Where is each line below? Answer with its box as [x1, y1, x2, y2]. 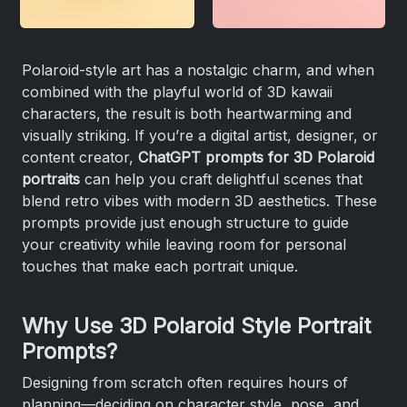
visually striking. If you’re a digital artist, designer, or [22, 126, 378, 144]
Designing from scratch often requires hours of [22, 373, 348, 392]
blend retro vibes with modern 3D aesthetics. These [22, 192, 377, 210]
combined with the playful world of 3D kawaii [22, 83, 333, 101]
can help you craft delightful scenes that [80, 170, 362, 188]
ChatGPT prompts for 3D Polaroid [138, 148, 374, 166]
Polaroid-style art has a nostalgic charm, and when [22, 61, 374, 79]
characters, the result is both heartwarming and [22, 104, 352, 123]
